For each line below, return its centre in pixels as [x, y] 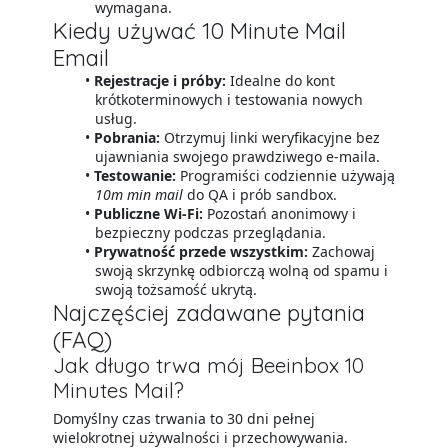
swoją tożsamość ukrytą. [175, 289]
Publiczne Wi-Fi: [149, 213]
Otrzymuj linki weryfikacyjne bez [270, 137]
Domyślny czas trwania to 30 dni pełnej [183, 418]
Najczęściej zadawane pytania [208, 312]
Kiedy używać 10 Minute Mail [199, 30]
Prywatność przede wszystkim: [201, 251]
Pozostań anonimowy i [280, 213]
